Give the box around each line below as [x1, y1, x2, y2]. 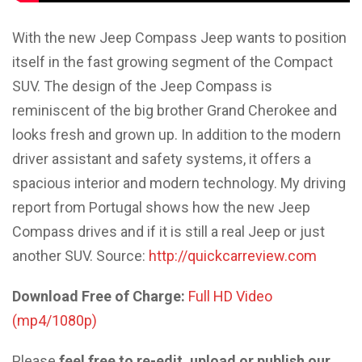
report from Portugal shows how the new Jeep [12, 199, 310, 216]
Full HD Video [188, 288, 272, 305]
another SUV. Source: [12, 247, 149, 264]
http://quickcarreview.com [149, 247, 317, 264]
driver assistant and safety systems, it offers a [12, 150, 311, 167]
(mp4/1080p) [12, 312, 97, 329]
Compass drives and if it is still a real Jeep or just [12, 223, 325, 240]
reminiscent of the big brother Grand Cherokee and [12, 102, 337, 119]
